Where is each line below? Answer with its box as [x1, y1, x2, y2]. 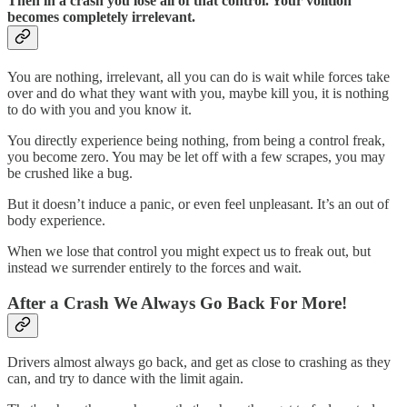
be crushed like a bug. [7, 164, 133, 181]
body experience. [7, 212, 105, 228]
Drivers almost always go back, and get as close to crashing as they [7, 354, 391, 371]
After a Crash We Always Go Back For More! [7, 293, 347, 313]
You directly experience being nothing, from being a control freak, [7, 132, 385, 148]
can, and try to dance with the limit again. [7, 371, 243, 387]
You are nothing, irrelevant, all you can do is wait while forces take [7, 68, 390, 84]
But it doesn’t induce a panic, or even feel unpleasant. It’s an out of [7, 195, 389, 212]
